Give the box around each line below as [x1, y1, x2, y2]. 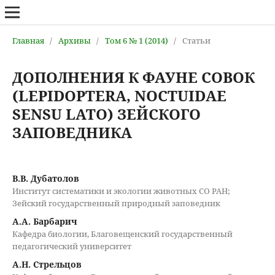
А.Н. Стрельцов [12, 258, 82, 270]
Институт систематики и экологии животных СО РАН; [12, 185, 230, 196]
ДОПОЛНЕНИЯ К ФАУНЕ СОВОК [12, 66, 255, 87]
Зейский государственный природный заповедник [12, 197, 220, 209]
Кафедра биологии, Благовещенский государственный [12, 228, 233, 239]
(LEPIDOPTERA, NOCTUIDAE [12, 85, 227, 106]
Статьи [182, 34, 211, 46]
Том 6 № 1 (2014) [104, 34, 168, 46]
